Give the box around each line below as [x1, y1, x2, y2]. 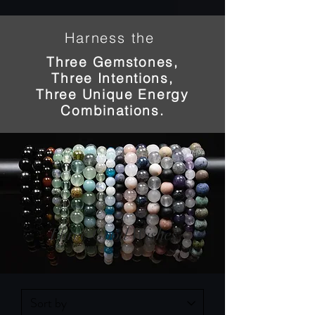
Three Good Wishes [48, 224, 177, 245]
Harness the [65, 29, 160, 47]
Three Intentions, [51, 70, 174, 87]
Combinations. [60, 102, 165, 120]
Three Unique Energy [36, 86, 189, 103]
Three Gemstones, [46, 53, 179, 71]
